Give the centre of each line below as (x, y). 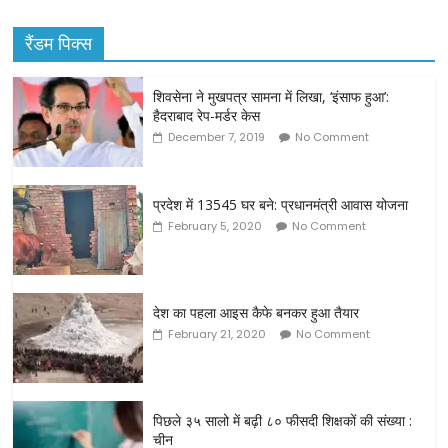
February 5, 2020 (215, 225)
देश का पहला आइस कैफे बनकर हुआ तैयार (256, 312)
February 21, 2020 (217, 333)
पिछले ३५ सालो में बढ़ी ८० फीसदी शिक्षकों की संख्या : (283, 420)
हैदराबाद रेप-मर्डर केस (207, 115)
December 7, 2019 (217, 136)
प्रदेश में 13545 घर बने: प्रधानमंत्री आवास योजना (281, 204)
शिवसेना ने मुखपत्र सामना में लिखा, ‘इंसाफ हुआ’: (271, 96)
